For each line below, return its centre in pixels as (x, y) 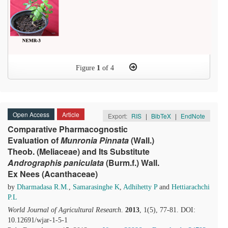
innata (117, 140)
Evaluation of (34, 140)
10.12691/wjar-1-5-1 (38, 220)
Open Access (31, 114)
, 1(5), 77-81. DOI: (167, 210)
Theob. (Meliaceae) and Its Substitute (79, 151)
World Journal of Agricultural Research (64, 210)
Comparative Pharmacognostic (68, 129)
